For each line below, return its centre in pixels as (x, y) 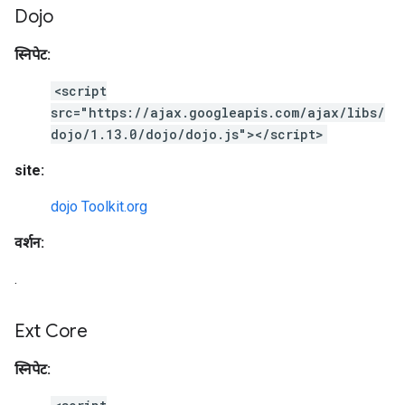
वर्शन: (29, 243)
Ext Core (51, 331)
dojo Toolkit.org (99, 207)
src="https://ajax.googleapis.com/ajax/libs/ (218, 113)
